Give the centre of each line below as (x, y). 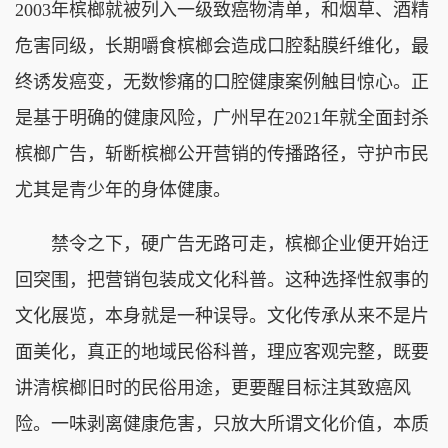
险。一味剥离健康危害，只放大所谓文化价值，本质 (222, 423)
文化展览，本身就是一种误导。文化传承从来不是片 (222, 315)
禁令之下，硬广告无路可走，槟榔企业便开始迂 (222, 243)
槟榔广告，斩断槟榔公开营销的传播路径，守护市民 (222, 153)
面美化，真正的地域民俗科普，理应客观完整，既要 (222, 351)
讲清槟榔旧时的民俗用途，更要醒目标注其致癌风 (213, 387)
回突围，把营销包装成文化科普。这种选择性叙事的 (222, 279)
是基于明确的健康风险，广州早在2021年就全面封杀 (222, 117)
